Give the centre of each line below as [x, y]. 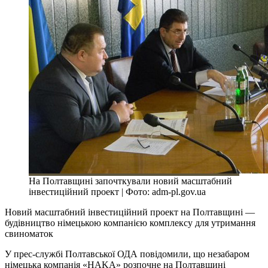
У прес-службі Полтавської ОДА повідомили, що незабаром [127, 254]
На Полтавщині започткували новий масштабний [130, 181]
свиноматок [29, 233]
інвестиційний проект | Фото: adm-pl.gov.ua [117, 191]
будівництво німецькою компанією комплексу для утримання [130, 223]
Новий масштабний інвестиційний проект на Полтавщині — [130, 212]
